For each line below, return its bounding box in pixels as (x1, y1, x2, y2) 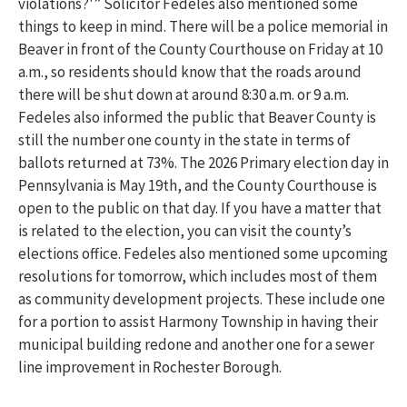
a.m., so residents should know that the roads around (18, 62, 362, 83)
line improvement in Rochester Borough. (18, 357, 282, 378)
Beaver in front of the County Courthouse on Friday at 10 (18, 39, 382, 60)
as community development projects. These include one (18, 289, 385, 310)
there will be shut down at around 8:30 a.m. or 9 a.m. (18, 84, 349, 105)
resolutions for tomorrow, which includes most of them (18, 266, 377, 287)
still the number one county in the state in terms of (18, 130, 351, 151)
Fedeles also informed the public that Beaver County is (18, 107, 376, 128)
